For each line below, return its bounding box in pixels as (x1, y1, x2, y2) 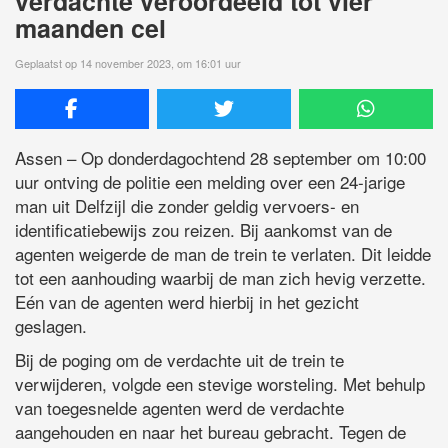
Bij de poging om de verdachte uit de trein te (15, 346, 344, 372)
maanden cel (15, 9, 166, 46)
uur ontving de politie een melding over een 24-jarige (15, 168, 405, 194)
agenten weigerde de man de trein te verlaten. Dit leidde (15, 240, 431, 266)
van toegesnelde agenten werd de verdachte (15, 394, 344, 420)
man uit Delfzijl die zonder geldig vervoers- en (15, 192, 359, 218)
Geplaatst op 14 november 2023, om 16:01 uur (15, 54, 241, 71)
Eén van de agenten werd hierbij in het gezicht (15, 288, 359, 314)
